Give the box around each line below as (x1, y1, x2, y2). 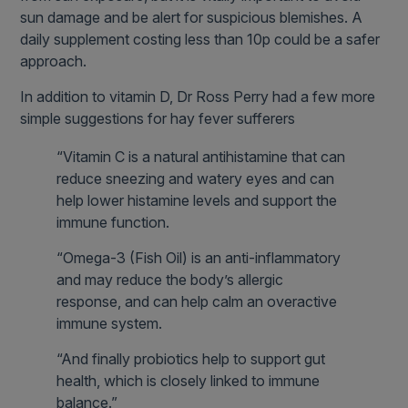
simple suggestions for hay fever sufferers (20, 109, 296, 128)
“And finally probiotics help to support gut (56, 350, 326, 369)
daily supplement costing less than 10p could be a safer (20, 30, 381, 49)
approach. (20, 52, 87, 71)
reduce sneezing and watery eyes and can (56, 169, 335, 189)
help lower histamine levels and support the (56, 191, 338, 210)
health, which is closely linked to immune (56, 372, 321, 391)
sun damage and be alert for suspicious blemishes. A (20, 8, 363, 27)
